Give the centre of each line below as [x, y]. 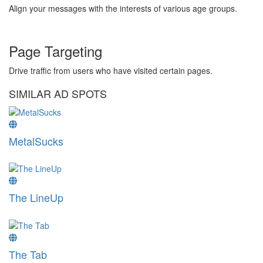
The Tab [28, 254]
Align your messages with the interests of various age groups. [123, 8]
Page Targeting [55, 50]
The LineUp [36, 198]
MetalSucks [36, 141]
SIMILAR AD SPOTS [58, 93]
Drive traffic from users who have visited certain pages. [111, 70]
